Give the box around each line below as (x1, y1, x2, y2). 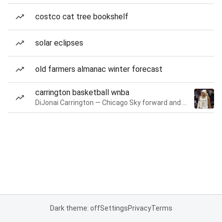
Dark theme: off (50, 204, 100, 212)
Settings (100, 204, 128, 212)
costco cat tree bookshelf (35, 12, 128, 21)
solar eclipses (35, 38, 83, 48)
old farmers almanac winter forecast (35, 64, 163, 74)
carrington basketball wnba (35, 88, 129, 97)
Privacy (127, 204, 151, 212)
